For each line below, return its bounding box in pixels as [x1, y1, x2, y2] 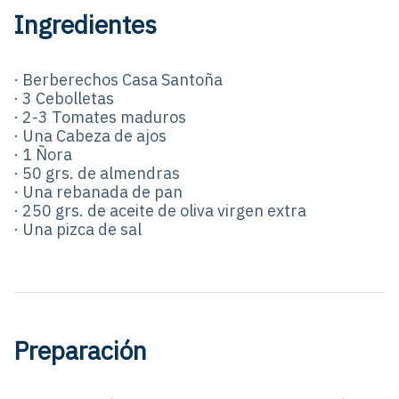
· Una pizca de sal [13, 218, 142, 240]
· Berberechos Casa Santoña [13, 69, 223, 90]
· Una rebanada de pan [13, 181, 183, 202]
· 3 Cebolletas [13, 87, 114, 109]
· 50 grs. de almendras [13, 162, 180, 183]
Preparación [13, 333, 147, 367]
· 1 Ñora [13, 143, 72, 165]
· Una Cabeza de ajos [13, 125, 167, 146]
